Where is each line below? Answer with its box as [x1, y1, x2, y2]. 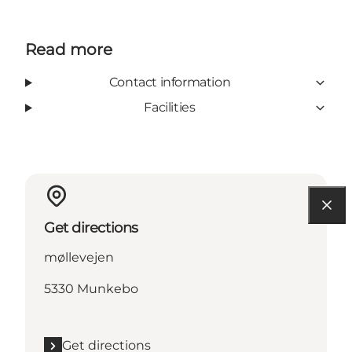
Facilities [144, 100, 196, 115]
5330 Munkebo [44, 281, 138, 297]
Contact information [108, 75, 231, 90]
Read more [25, 40, 112, 60]
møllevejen [44, 250, 114, 266]
